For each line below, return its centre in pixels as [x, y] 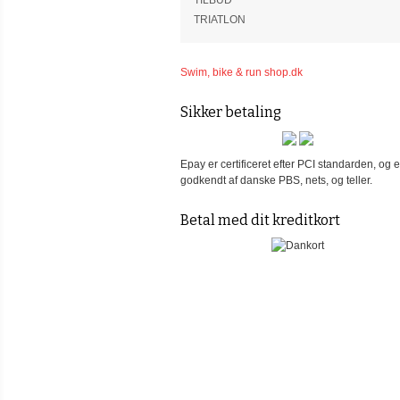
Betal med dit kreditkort [260, 220]
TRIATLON [220, 20]
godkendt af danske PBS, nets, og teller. [276, 180]
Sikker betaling [231, 112]
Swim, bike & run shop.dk [242, 73]
